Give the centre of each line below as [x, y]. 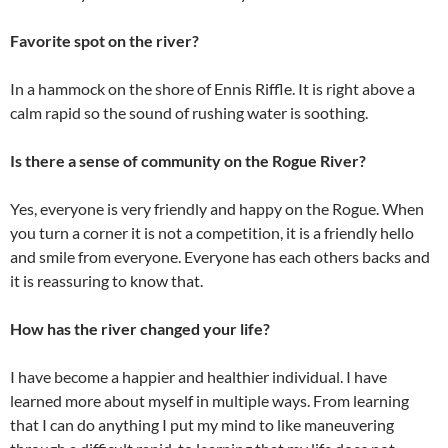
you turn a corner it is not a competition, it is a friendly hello [212, 233]
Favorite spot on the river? [104, 41]
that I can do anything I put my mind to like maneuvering [202, 425]
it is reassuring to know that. [106, 281]
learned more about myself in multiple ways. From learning [209, 401]
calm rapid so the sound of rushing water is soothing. [189, 113]
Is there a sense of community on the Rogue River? [188, 161]
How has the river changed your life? [140, 329]
